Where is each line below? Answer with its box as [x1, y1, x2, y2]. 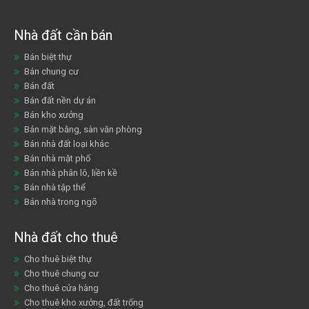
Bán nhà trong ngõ [24, 196, 97, 207]
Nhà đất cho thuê [14, 228, 118, 246]
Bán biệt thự [24, 51, 72, 62]
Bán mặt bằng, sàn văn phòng [24, 123, 142, 134]
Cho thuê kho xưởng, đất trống [24, 297, 143, 308]
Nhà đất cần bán [14, 26, 112, 43]
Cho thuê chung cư [24, 268, 99, 279]
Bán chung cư [24, 66, 79, 77]
